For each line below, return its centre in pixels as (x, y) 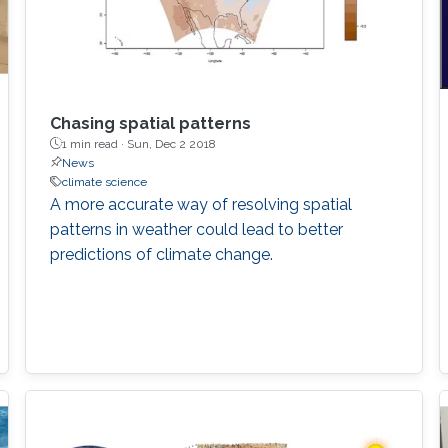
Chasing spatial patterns (150, 123)
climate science (104, 181)
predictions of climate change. (161, 254)
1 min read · (94, 143)
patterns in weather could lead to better (196, 229)
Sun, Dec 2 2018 (171, 143)
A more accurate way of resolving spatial (200, 204)
